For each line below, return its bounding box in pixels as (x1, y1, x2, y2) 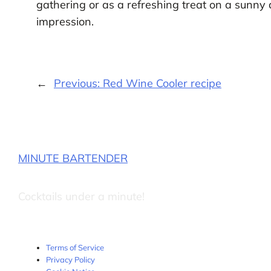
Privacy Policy (46, 254, 96, 264)
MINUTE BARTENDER (18, 151, 128, 165)
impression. (36, 14, 94, 28)
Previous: (53, 76, 103, 91)
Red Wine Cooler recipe (102, 76, 221, 91)
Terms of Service (46, 242, 105, 252)
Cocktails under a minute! (18, 189, 145, 203)
